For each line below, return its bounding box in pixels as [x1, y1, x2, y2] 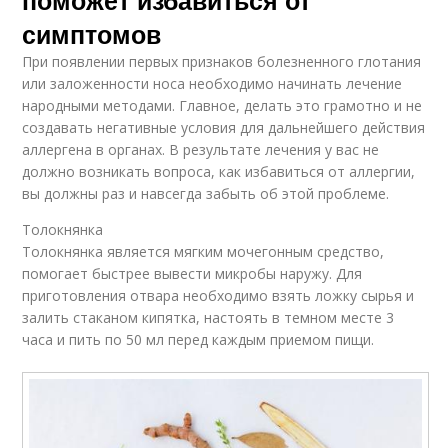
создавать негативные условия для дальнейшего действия [22, 118, 426, 138]
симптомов [22, 16, 162, 53]
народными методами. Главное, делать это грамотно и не [22, 96, 423, 116]
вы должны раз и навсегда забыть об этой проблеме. [22, 184, 390, 204]
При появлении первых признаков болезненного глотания [22, 52, 422, 72]
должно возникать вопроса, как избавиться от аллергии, [22, 162, 416, 182]
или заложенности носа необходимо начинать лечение [22, 74, 403, 94]
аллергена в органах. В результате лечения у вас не [22, 140, 380, 160]
